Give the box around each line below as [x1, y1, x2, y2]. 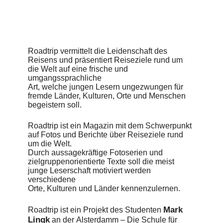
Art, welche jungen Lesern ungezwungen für [28, 83, 183, 92]
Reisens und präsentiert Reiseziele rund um [28, 56, 183, 65]
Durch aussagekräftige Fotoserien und [28, 148, 163, 157]
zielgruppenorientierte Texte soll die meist [28, 157, 174, 166]
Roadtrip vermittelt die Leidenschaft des [28, 47, 167, 56]
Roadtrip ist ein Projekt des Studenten [28, 206, 163, 215]
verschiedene [28, 175, 76, 184]
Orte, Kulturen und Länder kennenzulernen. [28, 184, 180, 193]
